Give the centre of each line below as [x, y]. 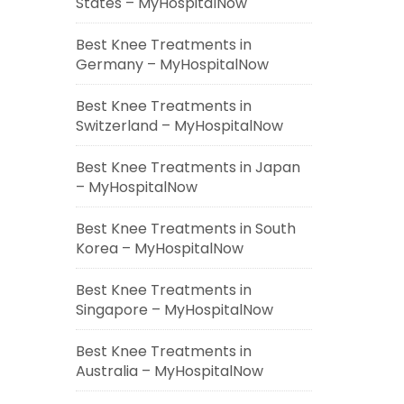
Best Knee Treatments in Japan [188, 167]
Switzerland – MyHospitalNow [179, 126]
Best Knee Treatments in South [185, 229]
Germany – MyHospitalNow [172, 64]
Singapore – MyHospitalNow [174, 310]
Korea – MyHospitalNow [159, 248]
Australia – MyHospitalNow [169, 371]
